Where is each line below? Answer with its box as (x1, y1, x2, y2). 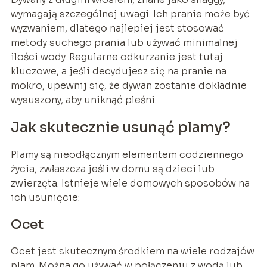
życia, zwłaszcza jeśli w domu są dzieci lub (10, 163, 215, 176)
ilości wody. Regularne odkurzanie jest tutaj (10, 51, 223, 64)
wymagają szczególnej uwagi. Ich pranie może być (10, 8, 250, 21)
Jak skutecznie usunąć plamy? (10, 119, 231, 137)
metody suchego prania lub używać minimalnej (10, 36, 238, 49)
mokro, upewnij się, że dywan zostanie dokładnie (10, 79, 247, 92)
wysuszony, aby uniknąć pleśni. (10, 94, 157, 107)
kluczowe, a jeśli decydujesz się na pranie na (10, 65, 226, 78)
